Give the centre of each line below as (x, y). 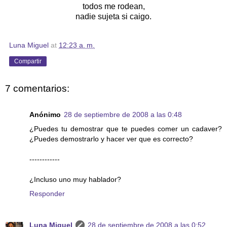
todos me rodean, (113, 6)
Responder (47, 194)
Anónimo (45, 115)
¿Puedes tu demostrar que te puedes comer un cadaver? (126, 129)
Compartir (28, 61)
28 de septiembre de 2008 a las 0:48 (123, 115)
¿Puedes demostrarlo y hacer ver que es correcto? (111, 139)
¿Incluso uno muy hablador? (75, 180)
